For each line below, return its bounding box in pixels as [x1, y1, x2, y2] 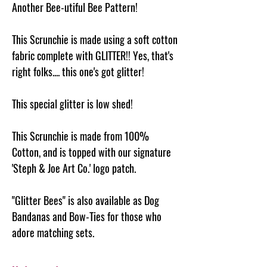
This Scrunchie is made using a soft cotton [12, 31, 178, 47]
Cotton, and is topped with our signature [12, 144, 171, 160]
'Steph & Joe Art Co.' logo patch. [12, 160, 136, 176]
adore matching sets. [12, 224, 94, 240]
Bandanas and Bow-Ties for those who [12, 208, 162, 224]
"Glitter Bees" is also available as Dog [12, 192, 159, 208]
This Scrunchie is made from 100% [12, 128, 149, 144]
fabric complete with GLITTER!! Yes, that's [12, 47, 173, 63]
